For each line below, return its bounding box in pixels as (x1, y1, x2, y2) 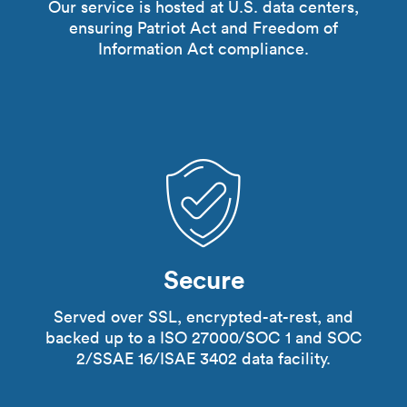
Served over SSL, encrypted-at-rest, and (54, 305, 353, 328)
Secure (163, 262, 244, 297)
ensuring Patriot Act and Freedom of (69, 16, 338, 39)
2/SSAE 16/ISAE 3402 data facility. (76, 347, 331, 370)
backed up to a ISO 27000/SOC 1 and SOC (45, 326, 362, 349)
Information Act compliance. (98, 37, 309, 60)
